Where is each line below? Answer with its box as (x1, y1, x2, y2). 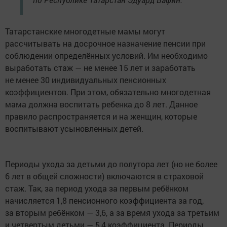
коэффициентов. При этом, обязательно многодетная (5, 86, 211, 97)
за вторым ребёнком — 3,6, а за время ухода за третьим (5, 207, 219, 218)
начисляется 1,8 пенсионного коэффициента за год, (5, 195, 204, 206)
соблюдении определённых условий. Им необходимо (5, 50, 208, 61)
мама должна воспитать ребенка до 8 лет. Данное (5, 98, 198, 109)
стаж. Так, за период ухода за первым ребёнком (5, 182, 188, 194)
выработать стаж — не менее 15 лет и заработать (5, 62, 196, 73)
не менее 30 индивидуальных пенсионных (5, 74, 166, 85)
